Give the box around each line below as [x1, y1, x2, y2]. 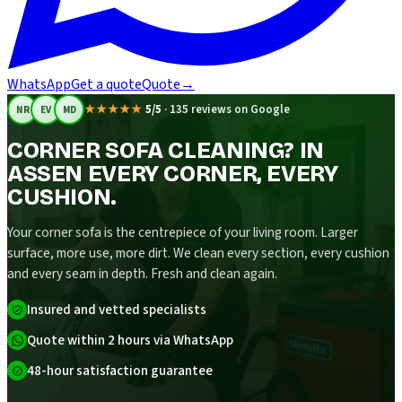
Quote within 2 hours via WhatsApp [27, 330, 233, 351]
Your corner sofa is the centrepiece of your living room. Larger [7, 223, 358, 243]
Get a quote [71, 74, 142, 94]
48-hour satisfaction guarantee [27, 361, 213, 381]
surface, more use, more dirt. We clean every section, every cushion [7, 243, 389, 264]
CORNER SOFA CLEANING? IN [7, 137, 324, 164]
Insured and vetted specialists [27, 300, 206, 320]
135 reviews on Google [170, 100, 290, 118]
